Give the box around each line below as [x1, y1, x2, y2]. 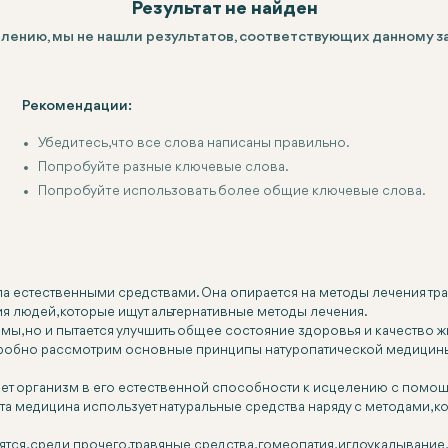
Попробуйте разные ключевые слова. [38, 160, 289, 174]
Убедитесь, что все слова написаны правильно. [38, 136, 350, 150]
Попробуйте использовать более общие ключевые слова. [38, 184, 426, 198]
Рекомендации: [22, 99, 132, 114]
